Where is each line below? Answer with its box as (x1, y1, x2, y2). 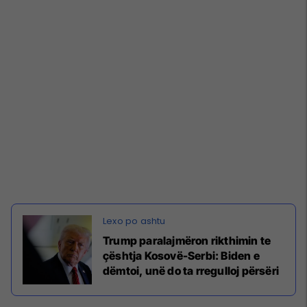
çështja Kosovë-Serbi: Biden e (103, 248, 260, 262)
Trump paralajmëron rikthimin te (103, 233, 271, 247)
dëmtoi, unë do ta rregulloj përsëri (103, 263, 279, 278)
